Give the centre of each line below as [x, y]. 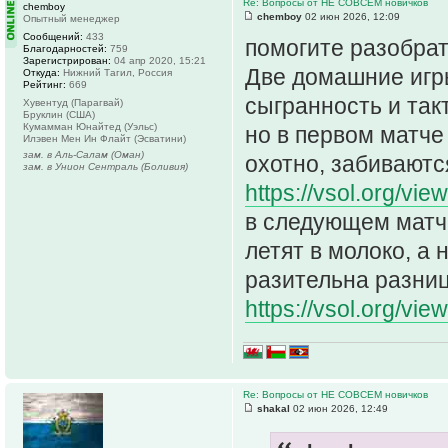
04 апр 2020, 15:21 [158, 60]
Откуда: [41, 72]
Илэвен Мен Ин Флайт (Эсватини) [104, 138]
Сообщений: [53, 36]
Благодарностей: [65, 48]
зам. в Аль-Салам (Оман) [83, 154]
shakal [273, 409]
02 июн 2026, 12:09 [351, 16]
